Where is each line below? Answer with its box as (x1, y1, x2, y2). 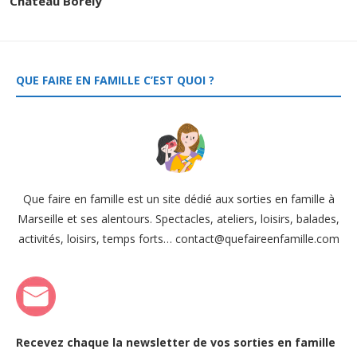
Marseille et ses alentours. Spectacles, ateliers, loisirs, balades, (18, 210, 339, 226)
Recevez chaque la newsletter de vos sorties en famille (16, 334, 335, 350)
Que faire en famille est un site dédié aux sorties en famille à (22, 190, 335, 206)
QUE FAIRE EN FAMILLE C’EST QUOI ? (16, 72, 214, 88)
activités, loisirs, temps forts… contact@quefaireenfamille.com (18, 230, 339, 246)
